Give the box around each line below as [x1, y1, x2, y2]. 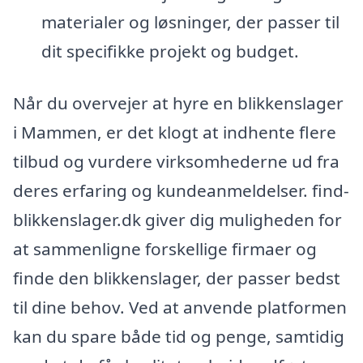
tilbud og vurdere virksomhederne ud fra [13, 149, 340, 173]
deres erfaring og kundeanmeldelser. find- [13, 178, 349, 202]
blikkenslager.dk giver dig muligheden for [13, 207, 342, 231]
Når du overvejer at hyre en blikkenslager [13, 91, 344, 114]
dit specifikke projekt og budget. [41, 40, 299, 63]
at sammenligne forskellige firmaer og [13, 237, 317, 260]
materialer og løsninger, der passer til [41, 11, 340, 34]
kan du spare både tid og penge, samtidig [13, 324, 344, 348]
